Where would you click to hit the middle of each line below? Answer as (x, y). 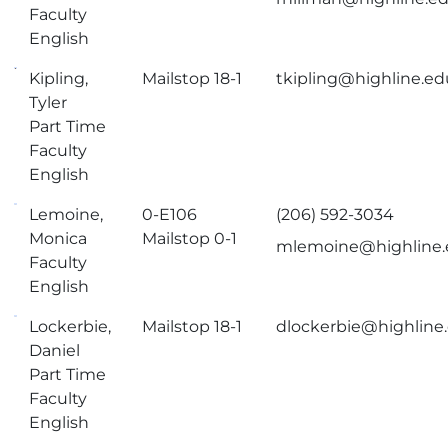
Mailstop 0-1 (190, 238)
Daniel (55, 350)
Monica (58, 238)
